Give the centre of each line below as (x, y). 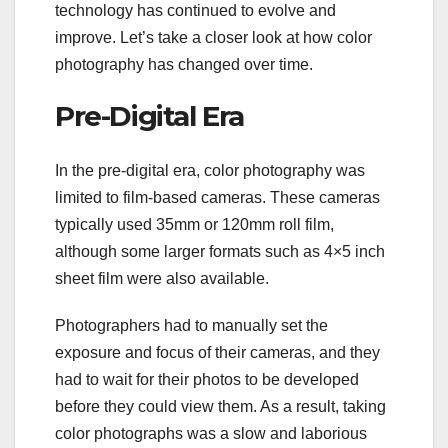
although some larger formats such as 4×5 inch (220, 251)
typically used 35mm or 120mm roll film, (194, 224)
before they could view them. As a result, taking (220, 406)
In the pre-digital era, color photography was (210, 170)
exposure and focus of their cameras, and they (217, 352)
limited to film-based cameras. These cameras (217, 197)
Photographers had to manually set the (191, 325)
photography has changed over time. (184, 65)
